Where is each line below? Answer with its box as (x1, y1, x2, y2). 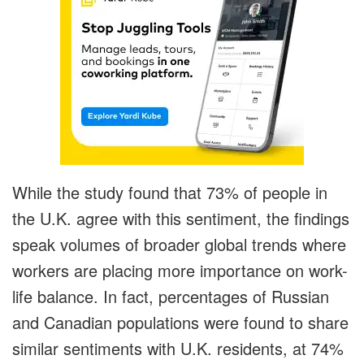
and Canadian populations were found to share (12, 310, 349, 335)
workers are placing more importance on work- (12, 258, 348, 283)
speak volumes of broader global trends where (12, 232, 346, 257)
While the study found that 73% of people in (12, 180, 327, 205)
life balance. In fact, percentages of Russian (12, 284, 329, 309)
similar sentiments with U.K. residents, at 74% (12, 336, 344, 361)
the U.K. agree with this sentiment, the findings (12, 206, 349, 231)
